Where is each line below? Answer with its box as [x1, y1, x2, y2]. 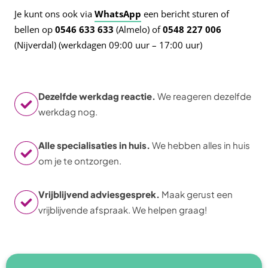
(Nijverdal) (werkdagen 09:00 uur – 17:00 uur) [14, 39, 202, 51]
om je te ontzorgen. [38, 155, 121, 166]
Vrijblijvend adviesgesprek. [38, 188, 160, 200]
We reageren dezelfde [156, 90, 251, 102]
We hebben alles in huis [150, 139, 250, 151]
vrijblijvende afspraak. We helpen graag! [38, 204, 207, 215]
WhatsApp [95, 8, 141, 20]
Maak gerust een [160, 188, 233, 200]
